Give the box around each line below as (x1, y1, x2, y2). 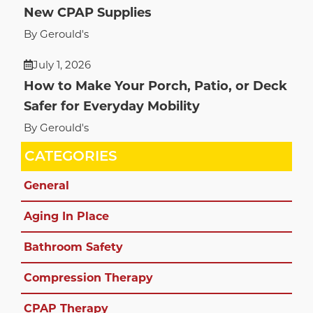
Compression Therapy (24, 271, 153, 285)
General (24, 179, 69, 193)
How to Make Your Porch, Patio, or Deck (24, 78, 287, 94)
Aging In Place (24, 210, 109, 224)
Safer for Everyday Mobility (24, 98, 200, 114)
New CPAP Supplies (24, 4, 152, 20)
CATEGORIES (24, 147, 117, 165)
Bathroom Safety (24, 240, 123, 254)
